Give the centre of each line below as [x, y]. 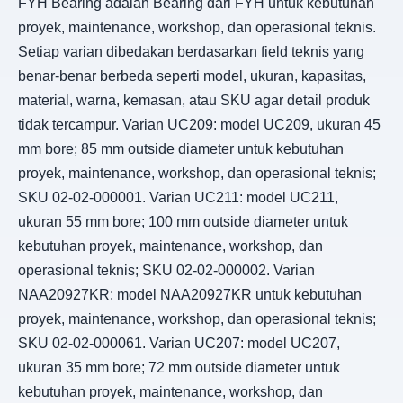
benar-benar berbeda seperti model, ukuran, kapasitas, [192, 76]
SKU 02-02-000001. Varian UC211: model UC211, [178, 197]
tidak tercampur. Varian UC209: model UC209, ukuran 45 [199, 124]
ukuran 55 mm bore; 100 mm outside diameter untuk [183, 221]
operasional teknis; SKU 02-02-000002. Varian [166, 270]
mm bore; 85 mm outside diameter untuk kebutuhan [181, 148]
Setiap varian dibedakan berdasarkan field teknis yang [191, 51]
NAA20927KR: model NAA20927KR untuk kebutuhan [190, 294]
